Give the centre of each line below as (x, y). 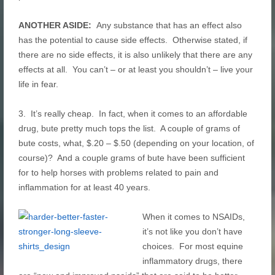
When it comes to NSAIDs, (193, 217)
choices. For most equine (192, 246)
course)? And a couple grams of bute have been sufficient (131, 158)
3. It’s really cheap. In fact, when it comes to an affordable (133, 114)
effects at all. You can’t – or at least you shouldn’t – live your (135, 69)
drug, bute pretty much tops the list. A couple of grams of (129, 128)
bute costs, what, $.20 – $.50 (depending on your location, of (136, 143)
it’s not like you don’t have (192, 231)
